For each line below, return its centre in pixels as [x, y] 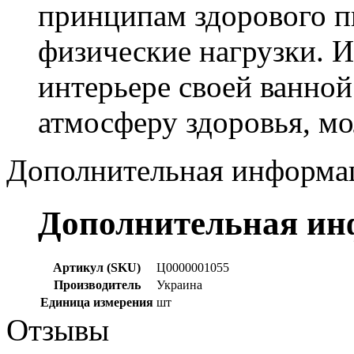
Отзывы [58, 330]
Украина [179, 284]
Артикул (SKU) [97, 267]
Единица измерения [97, 302]
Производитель [97, 284]
